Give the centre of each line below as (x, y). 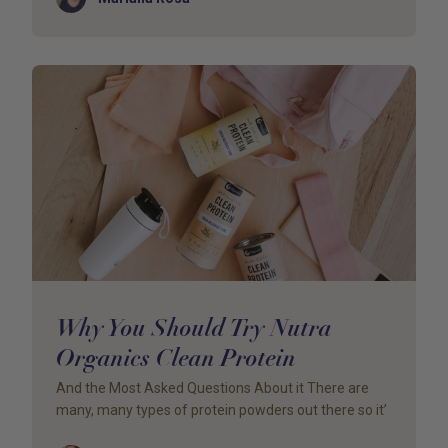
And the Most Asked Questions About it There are (212, 388)
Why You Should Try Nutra (194, 327)
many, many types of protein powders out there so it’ (221, 410)
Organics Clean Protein (176, 357)
